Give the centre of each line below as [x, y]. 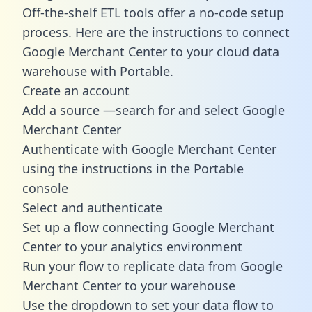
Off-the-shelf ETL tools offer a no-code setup [153, 12]
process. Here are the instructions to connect [156, 32]
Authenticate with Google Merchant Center [149, 149]
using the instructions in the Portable [133, 168]
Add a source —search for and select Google [154, 110]
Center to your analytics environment [132, 246]
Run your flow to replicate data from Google [153, 266]
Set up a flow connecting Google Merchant [148, 227]
